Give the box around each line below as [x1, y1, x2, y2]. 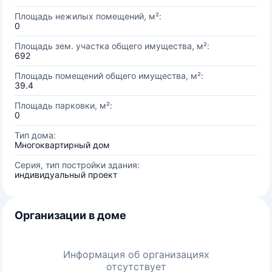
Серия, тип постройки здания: [15, 160, 140, 170]
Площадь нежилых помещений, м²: [15, 11, 161, 21]
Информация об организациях [63, 248, 209, 260]
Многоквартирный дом [15, 140, 110, 150]
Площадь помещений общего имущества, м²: [15, 70, 203, 81]
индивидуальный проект [15, 169, 117, 180]
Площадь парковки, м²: [15, 100, 112, 110]
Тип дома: [15, 130, 56, 140]
